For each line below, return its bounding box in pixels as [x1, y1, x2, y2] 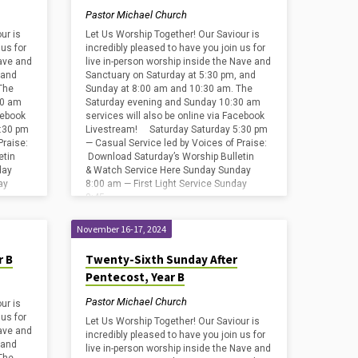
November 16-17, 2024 [77, 223, 167, 236]
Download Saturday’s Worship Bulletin [86, 151, 255, 163]
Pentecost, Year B [86, 269, 185, 285]
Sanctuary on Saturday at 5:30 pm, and [86, 70, 257, 82]
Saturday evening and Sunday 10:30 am [86, 97, 261, 109]
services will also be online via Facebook [86, 110, 265, 122]
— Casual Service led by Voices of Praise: [86, 137, 270, 149]
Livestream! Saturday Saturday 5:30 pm [86, 124, 268, 136]
